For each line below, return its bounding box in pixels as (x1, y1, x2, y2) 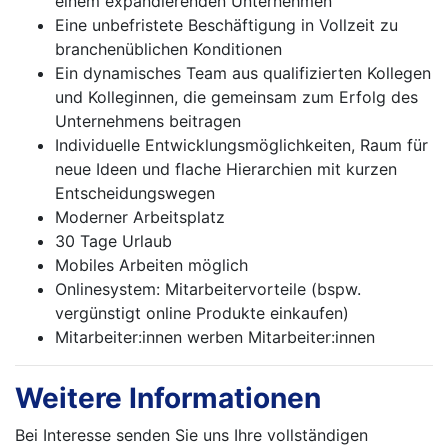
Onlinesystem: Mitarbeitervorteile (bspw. (55, 279, 361, 300)
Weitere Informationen (15, 381, 321, 416)
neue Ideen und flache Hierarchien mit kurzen (55, 159, 397, 180)
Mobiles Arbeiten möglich (55, 255, 248, 276)
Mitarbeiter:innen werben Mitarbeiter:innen (55, 327, 375, 348)
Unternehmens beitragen (55, 111, 241, 132)
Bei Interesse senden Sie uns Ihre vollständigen (15, 425, 368, 446)
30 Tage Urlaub (55, 231, 172, 252)
